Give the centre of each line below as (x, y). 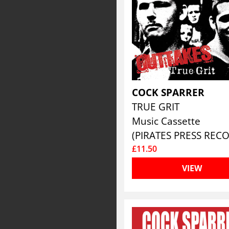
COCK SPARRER (170, 92)
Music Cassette (166, 121)
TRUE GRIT (157, 107)
